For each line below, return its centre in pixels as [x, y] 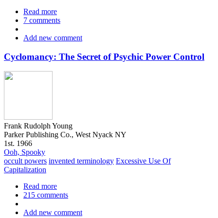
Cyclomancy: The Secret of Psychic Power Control [104, 56]
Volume [69, 55]
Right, [66, 46]
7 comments [42, 20]
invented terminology [81, 161]
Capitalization [25, 170]
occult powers [25, 161]
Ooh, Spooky [25, 152]
